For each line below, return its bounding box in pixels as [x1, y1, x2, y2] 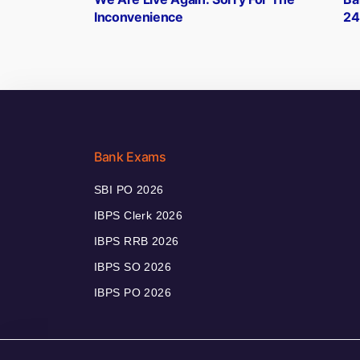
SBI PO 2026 [94, 183, 164, 197]
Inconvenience [94, 9, 183, 26]
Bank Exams [94, 149, 166, 166]
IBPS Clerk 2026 [94, 209, 183, 223]
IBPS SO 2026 [94, 260, 172, 274]
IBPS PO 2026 [94, 286, 172, 300]
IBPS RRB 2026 [94, 235, 179, 248]
